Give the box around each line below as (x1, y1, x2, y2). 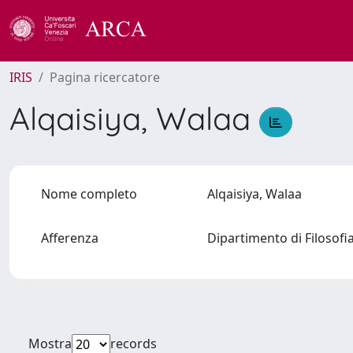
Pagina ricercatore (50, 69, 160, 86)
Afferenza (41, 229, 98, 247)
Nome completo (41, 185, 137, 203)
